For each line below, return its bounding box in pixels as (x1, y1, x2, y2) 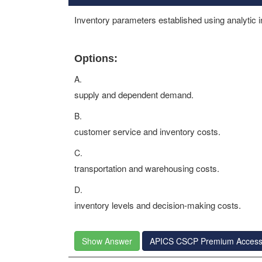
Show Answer (82, 235, 132, 247)
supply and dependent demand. (74, 88, 194, 101)
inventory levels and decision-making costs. (74, 199, 241, 211)
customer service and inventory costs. (74, 125, 220, 137)
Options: (74, 53, 118, 64)
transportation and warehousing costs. (74, 162, 219, 174)
